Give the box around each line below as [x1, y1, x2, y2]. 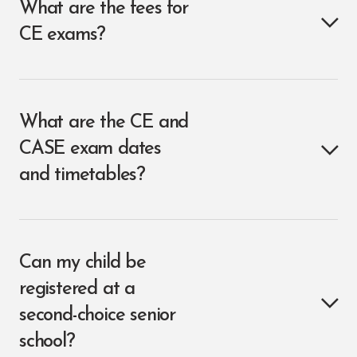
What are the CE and [19, 113, 189, 132]
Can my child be [19, 253, 147, 273]
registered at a [19, 280, 135, 299]
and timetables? [19, 166, 146, 185]
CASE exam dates [19, 139, 162, 159]
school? [19, 332, 75, 351]
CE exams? [19, 25, 106, 45]
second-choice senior [19, 306, 176, 325]
